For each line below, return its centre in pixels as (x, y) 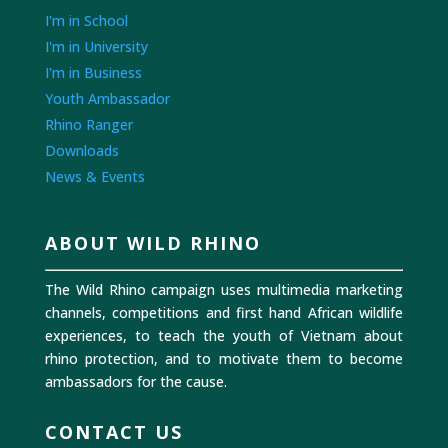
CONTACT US (113, 432)
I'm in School (86, 20)
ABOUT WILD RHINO (152, 243)
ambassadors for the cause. (135, 381)
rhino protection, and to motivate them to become (224, 358)
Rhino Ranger (88, 124)
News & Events (94, 176)
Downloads (81, 150)
